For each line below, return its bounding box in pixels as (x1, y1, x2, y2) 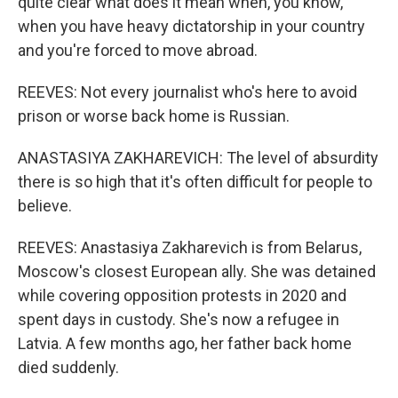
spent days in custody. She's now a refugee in (18, 310, 339, 329)
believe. (18, 196, 72, 215)
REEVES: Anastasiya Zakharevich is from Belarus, (18, 238, 362, 257)
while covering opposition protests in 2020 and (18, 286, 346, 305)
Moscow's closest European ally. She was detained (18, 262, 376, 281)
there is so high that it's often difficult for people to (18, 172, 372, 191)
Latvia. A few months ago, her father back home (18, 334, 352, 353)
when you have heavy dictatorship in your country (18, 17, 365, 36)
